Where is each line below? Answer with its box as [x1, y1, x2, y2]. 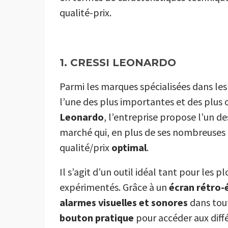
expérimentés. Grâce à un [60, 181, 169, 194]
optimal [111, 141, 147, 154]
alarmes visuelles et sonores [60, 196, 188, 209]
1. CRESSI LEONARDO [60, 56, 176, 69]
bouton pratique [60, 211, 134, 224]
